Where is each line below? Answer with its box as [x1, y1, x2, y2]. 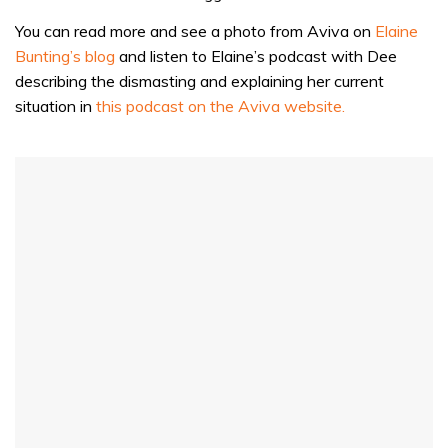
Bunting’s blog [15, 46, 115, 67]
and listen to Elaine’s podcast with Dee [115, 46, 397, 67]
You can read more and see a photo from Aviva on [15, 21, 375, 42]
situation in [15, 96, 96, 117]
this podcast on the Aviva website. [96, 96, 345, 117]
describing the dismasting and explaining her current [15, 71, 384, 92]
